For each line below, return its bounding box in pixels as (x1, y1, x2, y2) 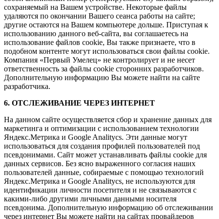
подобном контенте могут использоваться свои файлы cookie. (4, 46, 210, 55)
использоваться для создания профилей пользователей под (4, 141, 200, 150)
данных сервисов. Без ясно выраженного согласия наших (4, 159, 196, 168)
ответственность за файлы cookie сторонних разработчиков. (4, 64, 204, 73)
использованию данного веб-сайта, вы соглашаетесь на (4, 29, 188, 38)
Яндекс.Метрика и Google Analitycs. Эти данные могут (4, 132, 187, 141)
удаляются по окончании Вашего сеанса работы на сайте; (4, 11, 195, 20)
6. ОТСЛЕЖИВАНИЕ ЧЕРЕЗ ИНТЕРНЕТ (4, 98, 155, 107)
